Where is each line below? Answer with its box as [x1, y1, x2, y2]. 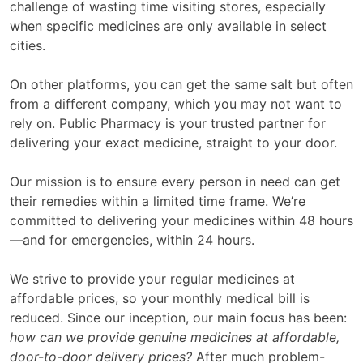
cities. [10, 36, 45, 53]
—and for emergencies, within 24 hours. [10, 231, 254, 248]
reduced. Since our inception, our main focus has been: [10, 309, 347, 326]
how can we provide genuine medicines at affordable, [10, 328, 340, 345]
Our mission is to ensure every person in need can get [10, 173, 340, 190]
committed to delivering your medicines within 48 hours [10, 211, 353, 228]
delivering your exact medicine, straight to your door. [10, 134, 337, 151]
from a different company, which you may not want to [10, 95, 342, 112]
